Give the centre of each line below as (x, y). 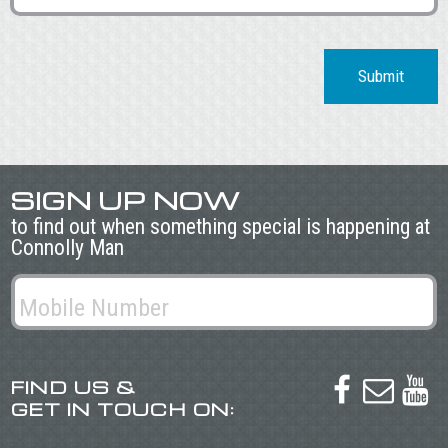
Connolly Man (67, 248)
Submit (380, 75)
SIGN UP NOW (125, 200)
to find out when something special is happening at (220, 227)
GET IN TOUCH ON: (122, 408)
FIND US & (73, 386)
